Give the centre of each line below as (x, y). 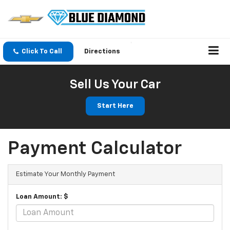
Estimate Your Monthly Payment (65, 175)
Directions (102, 52)
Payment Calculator (95, 149)
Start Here (115, 106)
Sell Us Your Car (115, 85)
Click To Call (42, 52)
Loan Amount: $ (42, 197)
